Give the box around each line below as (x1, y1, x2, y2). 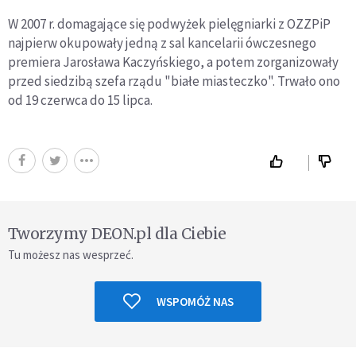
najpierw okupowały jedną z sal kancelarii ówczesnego (8, 33, 316, 52)
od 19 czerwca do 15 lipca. (8, 91, 153, 109)
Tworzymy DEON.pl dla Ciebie (8, 223, 226, 243)
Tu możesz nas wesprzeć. (8, 246, 133, 262)
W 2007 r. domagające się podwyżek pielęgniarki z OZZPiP (8, 14, 331, 33)
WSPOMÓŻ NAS (156, 293, 234, 309)
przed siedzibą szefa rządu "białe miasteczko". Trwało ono (8, 72, 340, 90)
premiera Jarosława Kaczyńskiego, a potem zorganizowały (8, 52, 339, 71)
